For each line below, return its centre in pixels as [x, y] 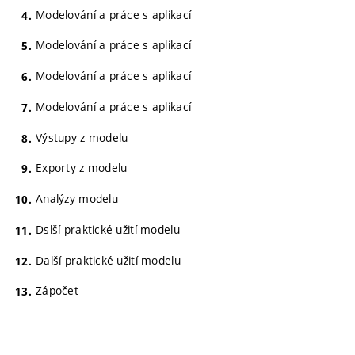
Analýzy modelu [77, 199]
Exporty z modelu [82, 168]
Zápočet [57, 291]
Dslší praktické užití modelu [108, 229]
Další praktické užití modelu [108, 260]
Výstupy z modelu [82, 137]
